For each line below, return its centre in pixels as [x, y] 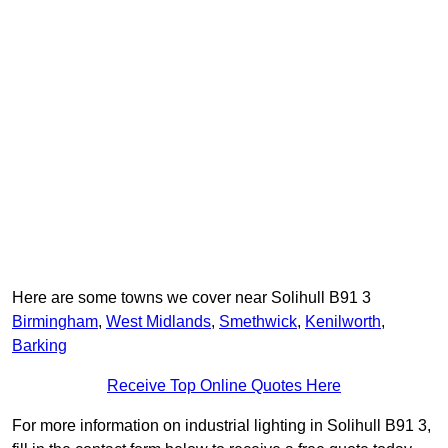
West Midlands [158, 322]
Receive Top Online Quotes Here [224, 386]
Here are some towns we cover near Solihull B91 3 [191, 298]
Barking [39, 346]
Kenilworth [343, 322]
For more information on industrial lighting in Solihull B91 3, [221, 426]
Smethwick [258, 322]
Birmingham [55, 322]
